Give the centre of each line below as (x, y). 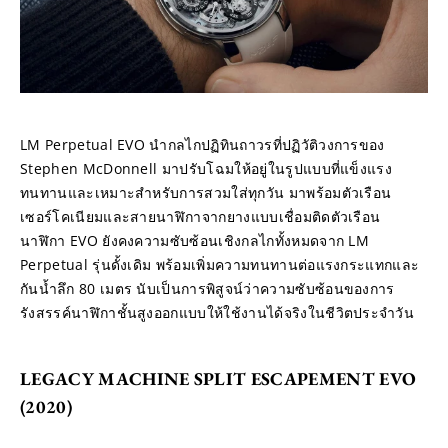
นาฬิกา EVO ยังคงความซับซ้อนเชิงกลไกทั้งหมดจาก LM (195, 240)
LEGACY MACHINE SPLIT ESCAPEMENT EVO (218, 378)
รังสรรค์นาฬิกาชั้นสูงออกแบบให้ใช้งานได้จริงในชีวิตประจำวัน (217, 312)
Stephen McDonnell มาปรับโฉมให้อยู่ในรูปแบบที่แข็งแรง (206, 168)
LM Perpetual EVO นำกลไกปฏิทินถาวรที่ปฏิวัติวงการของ (202, 144)
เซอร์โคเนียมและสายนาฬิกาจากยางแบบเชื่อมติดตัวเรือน (200, 216)
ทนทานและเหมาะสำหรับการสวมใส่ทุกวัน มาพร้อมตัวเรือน (206, 192)
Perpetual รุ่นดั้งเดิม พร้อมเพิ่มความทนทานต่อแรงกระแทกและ (220, 264)
